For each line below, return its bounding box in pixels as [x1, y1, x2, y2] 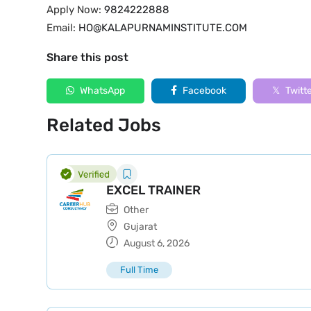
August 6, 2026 [121, 237, 190, 249]
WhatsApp [78, 85, 125, 96]
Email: [47, 22, 78, 34]
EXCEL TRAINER [106, 183, 201, 198]
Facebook [180, 85, 226, 96]
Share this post [47, 51, 128, 64]
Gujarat [124, 221, 157, 233]
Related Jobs [47, 115, 161, 136]
